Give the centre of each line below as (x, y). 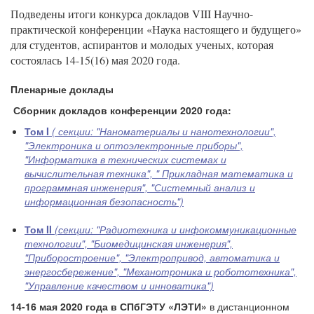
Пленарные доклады (62, 89)
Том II (40, 229)
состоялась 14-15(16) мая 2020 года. (95, 60)
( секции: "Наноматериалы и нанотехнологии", (164, 131)
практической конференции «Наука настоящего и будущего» (156, 29)
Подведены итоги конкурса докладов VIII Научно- (132, 14)
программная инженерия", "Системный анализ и (140, 187)
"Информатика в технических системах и (125, 159)
